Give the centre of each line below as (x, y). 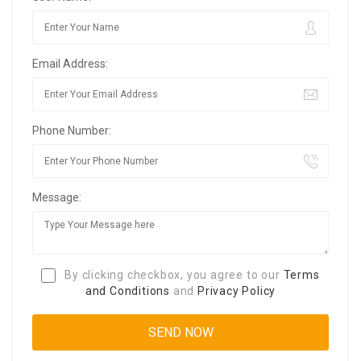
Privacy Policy (237, 291)
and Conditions (127, 291)
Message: (57, 197)
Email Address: (70, 63)
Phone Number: (72, 130)
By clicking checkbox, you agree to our (172, 274)
